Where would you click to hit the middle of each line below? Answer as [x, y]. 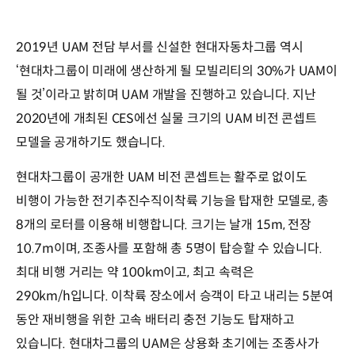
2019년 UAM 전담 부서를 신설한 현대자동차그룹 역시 [160, 48]
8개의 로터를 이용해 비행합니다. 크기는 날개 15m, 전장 [164, 225]
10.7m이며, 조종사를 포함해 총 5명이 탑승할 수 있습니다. [169, 249]
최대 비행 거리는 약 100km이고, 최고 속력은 [135, 273]
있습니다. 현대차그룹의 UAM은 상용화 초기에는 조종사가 [168, 344]
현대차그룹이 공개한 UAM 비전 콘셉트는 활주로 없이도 [162, 177]
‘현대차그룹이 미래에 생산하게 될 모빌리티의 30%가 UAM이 [177, 71]
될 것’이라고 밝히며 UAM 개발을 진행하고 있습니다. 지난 [166, 95]
